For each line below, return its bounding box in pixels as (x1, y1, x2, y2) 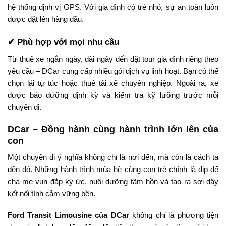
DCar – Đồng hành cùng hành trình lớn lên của (8, 124, 218, 134)
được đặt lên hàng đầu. (8, 15, 84, 24)
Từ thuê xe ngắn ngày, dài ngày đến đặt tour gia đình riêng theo (8, 54, 218, 64)
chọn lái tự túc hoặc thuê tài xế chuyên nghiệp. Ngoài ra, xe (8, 79, 218, 88)
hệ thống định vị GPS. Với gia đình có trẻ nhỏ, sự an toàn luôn (8, 3, 218, 12)
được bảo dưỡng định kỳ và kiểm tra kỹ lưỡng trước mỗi (8, 91, 218, 100)
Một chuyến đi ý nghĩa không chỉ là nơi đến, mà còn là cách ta (8, 152, 218, 161)
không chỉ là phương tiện (129, 211, 219, 220)
